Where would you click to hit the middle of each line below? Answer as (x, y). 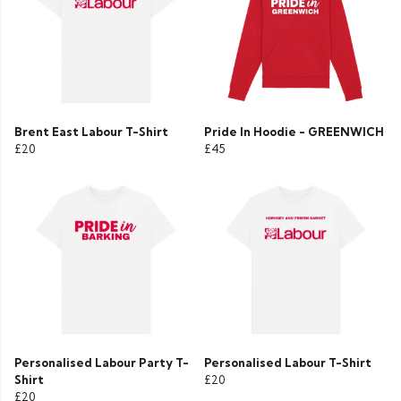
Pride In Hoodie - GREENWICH (294, 132)
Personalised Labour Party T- (102, 363)
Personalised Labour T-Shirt (288, 363)
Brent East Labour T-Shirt (91, 132)
